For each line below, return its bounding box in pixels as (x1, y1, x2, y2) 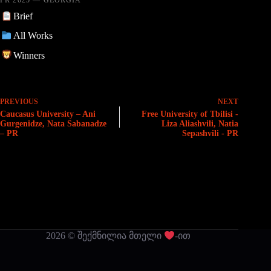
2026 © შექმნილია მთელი (45, 230, 164, 241)
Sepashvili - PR (182, 128, 239, 138)
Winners (13, 50, 45, 60)
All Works (13, 30, 53, 41)
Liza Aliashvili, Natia (162, 119, 239, 128)
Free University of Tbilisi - (142, 109, 239, 119)
